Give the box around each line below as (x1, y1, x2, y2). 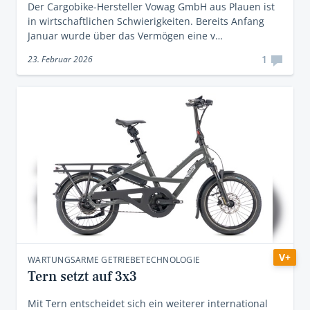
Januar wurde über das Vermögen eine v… (28, 29, 223, 42)
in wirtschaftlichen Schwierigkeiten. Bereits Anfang (28, 15, 264, 28)
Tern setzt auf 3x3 (28, 268, 137, 286)
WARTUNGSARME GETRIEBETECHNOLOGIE (28, 254, 200, 266)
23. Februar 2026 (28, 53, 93, 65)
